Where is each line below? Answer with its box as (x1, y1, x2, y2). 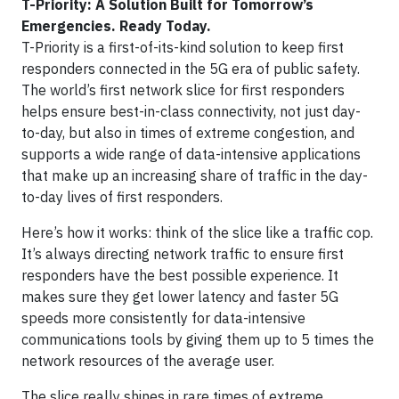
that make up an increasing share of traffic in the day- (21, 167, 368, 184)
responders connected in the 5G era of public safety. (21, 60, 360, 77)
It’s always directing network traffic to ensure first (21, 245, 344, 263)
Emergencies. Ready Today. (21, 17, 211, 35)
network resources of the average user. (21, 352, 274, 370)
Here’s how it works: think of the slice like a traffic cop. (21, 224, 373, 241)
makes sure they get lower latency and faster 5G (21, 288, 338, 305)
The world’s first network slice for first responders (21, 81, 345, 99)
